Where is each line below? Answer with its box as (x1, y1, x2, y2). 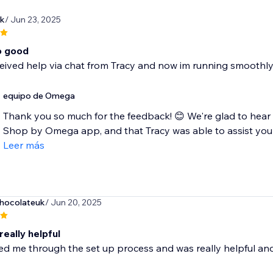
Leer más (2, 139, 44, 152)
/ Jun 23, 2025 (4, 14, 61, 26)
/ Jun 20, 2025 (44, 197, 102, 208)
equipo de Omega (2, 90, 75, 102)
